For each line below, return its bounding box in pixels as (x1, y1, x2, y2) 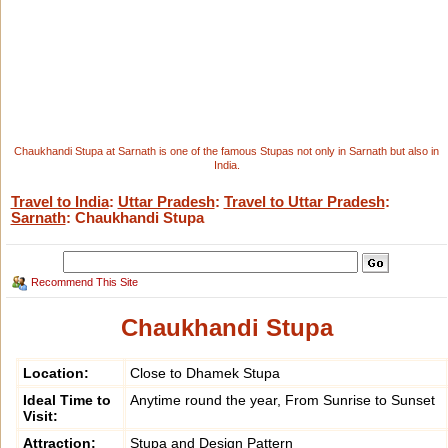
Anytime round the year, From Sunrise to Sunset (129, 392, 435, 409)
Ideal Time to (22, 392, 111, 409)
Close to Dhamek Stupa (129, 365, 280, 382)
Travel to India (10, 193, 109, 210)
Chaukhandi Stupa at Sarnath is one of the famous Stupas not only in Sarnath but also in (14, 145, 439, 157)
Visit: (22, 408, 58, 425)
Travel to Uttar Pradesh (223, 193, 385, 210)
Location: (22, 365, 89, 382)
